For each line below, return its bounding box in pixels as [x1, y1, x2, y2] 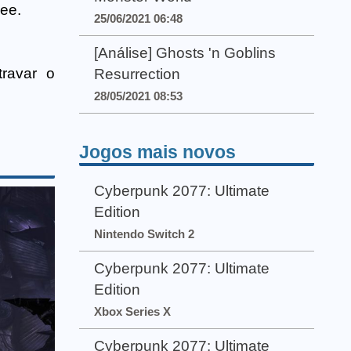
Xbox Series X [94, 305, 172, 319]
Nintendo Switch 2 [94, 226, 195, 241]
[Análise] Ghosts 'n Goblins [94, 45, 277, 62]
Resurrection [94, 66, 181, 83]
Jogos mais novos [79, 141, 236, 162]
